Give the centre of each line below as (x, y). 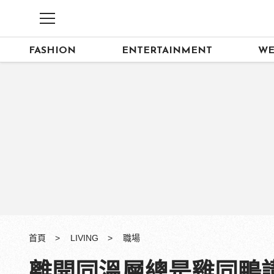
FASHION (52, 50)
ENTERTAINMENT (167, 50)
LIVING (84, 238)
